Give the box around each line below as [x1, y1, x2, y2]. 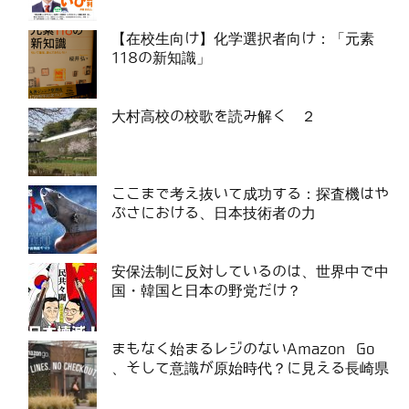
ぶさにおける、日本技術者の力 [111, 204, 316, 221]
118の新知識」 [111, 49, 211, 66]
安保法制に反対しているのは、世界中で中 [111, 263, 389, 279]
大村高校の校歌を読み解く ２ [111, 108, 316, 124]
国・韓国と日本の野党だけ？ [111, 282, 301, 299]
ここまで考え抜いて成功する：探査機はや [111, 185, 389, 202]
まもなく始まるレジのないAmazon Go [111, 341, 374, 357]
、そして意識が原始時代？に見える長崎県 [111, 360, 389, 376]
